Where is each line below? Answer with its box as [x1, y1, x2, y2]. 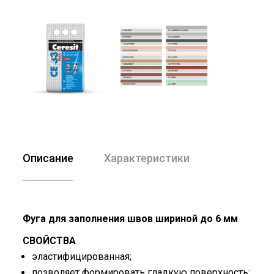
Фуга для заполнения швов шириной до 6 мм [23, 212, 238, 224]
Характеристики [104, 151, 190, 165]
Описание [23, 151, 73, 165]
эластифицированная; [32, 250, 131, 262]
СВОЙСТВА [23, 234, 76, 246]
